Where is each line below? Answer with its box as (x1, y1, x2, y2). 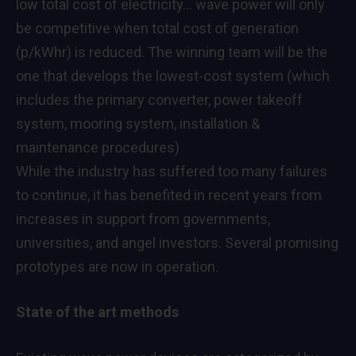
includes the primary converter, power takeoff (16, 91, 303, 108)
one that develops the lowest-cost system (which (16, 67, 330, 84)
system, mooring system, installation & (16, 114, 260, 132)
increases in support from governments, (16, 210, 270, 227)
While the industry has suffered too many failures (16, 162, 327, 180)
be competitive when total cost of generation (16, 19, 299, 37)
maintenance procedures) (16, 138, 180, 156)
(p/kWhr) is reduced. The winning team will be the (16, 43, 327, 60)
